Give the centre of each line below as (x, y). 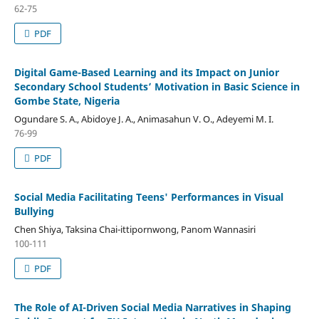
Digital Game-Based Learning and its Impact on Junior (146, 72)
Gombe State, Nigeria (67, 100)
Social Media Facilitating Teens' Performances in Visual (148, 197)
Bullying (34, 211)
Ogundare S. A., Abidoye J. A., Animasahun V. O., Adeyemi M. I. (143, 119)
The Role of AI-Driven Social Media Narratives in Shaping (152, 307)
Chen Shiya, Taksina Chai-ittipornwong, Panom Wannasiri (135, 229)
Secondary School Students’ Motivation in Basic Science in (157, 86)
